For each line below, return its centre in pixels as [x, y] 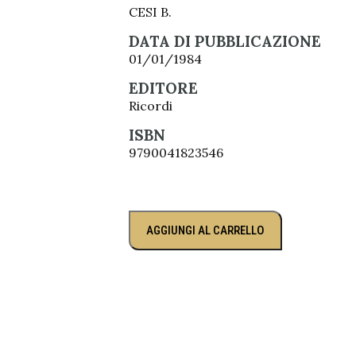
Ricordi [151, 106]
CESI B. [150, 12]
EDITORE [163, 88]
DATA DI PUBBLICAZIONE [225, 41]
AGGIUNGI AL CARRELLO [205, 230]
